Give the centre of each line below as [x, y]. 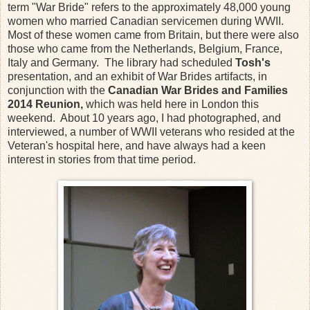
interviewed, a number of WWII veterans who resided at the [151, 131]
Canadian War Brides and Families [198, 90]
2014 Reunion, [45, 104]
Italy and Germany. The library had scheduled [121, 62]
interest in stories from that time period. [102, 159]
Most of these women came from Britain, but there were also [153, 35]
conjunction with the [58, 90]
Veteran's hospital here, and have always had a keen [137, 145]
